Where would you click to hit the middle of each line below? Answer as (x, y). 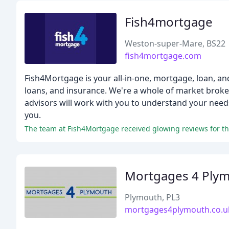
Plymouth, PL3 (152, 197)
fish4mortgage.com (163, 56)
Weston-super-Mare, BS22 (175, 43)
